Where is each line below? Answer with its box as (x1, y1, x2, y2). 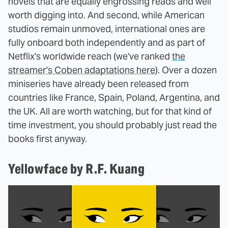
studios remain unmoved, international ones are (8, 23, 205, 35)
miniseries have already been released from (8, 78, 189, 90)
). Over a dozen (155, 64, 217, 76)
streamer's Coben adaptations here (8, 64, 155, 76)
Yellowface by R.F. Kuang (8, 160, 145, 178)
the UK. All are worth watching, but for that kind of (8, 105, 212, 118)
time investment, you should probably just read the (8, 119, 217, 131)
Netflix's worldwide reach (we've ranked (8, 50, 172, 63)
